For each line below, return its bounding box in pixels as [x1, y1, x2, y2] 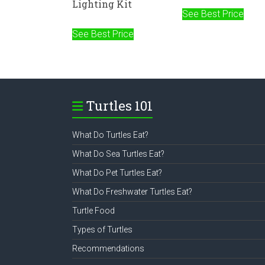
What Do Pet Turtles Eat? [72, 168, 162, 178]
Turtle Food [72, 206, 115, 216]
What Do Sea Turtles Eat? [72, 149, 164, 159]
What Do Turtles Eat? [72, 130, 148, 140]
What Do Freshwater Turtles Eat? [72, 187, 192, 197]
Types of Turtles [72, 225, 132, 235]
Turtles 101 [86, 97, 153, 115]
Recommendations [72, 244, 144, 254]
